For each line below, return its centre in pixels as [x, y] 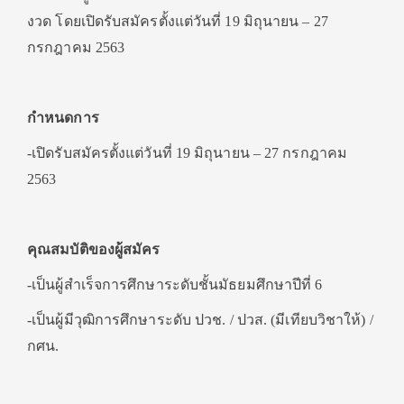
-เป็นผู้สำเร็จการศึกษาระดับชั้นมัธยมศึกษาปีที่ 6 [175, 285]
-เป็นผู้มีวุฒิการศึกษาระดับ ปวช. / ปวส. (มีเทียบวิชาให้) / [200, 320]
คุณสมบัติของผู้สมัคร [94, 250]
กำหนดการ [63, 118]
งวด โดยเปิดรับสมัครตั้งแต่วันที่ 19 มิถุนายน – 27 [178, 22]
